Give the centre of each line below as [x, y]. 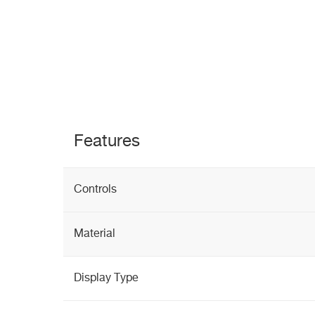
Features [107, 141]
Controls [95, 190]
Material [95, 234]
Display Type [106, 278]
